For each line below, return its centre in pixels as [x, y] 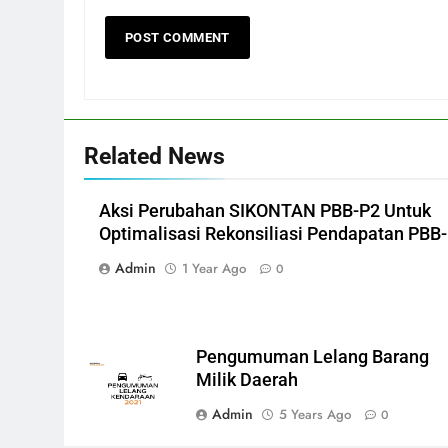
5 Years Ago [315, 415]
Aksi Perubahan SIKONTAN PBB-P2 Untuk [265, 211]
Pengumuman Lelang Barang [313, 357]
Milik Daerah [247, 380]
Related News [154, 156]
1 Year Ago [214, 269]
